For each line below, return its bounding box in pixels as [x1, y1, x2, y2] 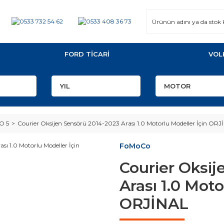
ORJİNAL [119, 194, 188, 213]
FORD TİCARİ [64, 50, 109, 58]
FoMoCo [119, 141, 150, 150]
